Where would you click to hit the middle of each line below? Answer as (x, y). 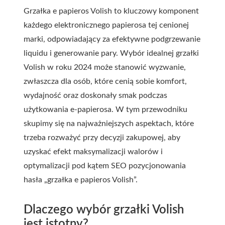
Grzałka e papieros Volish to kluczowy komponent (111, 11)
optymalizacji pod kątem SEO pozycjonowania (105, 166)
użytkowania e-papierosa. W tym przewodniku (105, 109)
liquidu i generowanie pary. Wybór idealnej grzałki (111, 53)
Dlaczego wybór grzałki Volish (104, 210)
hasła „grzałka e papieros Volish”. (81, 180)
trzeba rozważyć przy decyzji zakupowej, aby (102, 138)
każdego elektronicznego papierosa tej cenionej (106, 25)
